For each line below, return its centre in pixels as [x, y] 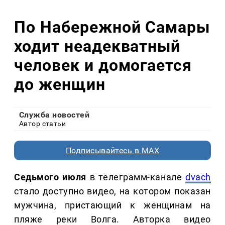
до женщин [60, 84]
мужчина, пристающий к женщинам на [113, 205]
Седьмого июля [52, 177]
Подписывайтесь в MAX [113, 151]
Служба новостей [54, 115]
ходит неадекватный [97, 46]
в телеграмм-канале [138, 177]
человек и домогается [103, 65]
